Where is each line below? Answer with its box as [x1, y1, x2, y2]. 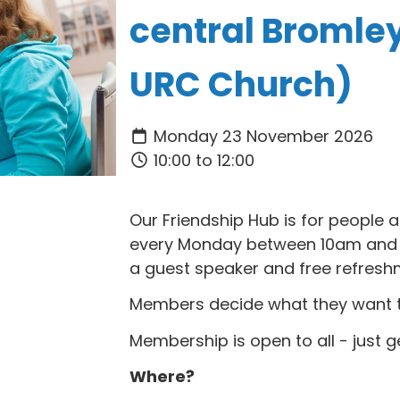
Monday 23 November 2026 [149, 124, 373, 147]
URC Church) [129, 61, 353, 108]
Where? [129, 365, 195, 387]
